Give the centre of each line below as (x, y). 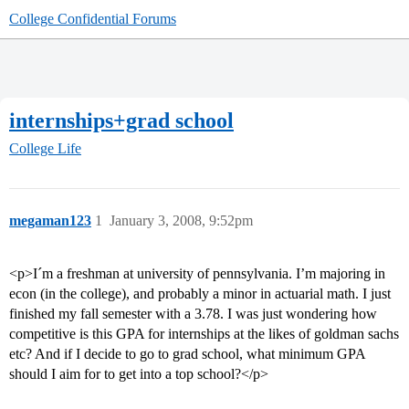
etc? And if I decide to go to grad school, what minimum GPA (187, 354)
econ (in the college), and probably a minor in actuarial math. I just (200, 294)
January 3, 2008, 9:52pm (181, 221)
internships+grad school (121, 120)
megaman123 (50, 221)
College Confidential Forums (93, 19)
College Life (45, 149)
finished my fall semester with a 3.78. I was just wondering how (193, 314)
